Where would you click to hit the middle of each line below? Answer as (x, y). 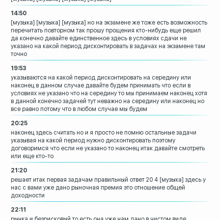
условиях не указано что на (50, 94)
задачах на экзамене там (170, 46)
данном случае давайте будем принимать (100, 86)
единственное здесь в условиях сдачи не (128, 39)
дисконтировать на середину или (144, 78)
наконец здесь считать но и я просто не (67, 133)
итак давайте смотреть (173, 149)
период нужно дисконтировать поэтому (120, 141)
